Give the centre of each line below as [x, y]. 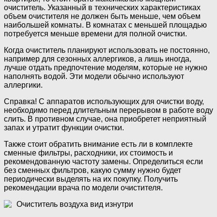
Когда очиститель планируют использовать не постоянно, [107, 50]
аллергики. [23, 85]
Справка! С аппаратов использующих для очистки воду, [104, 102]
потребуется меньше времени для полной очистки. [95, 34]
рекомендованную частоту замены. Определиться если [103, 162]
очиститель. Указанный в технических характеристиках [102, 8]
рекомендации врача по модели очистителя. [83, 188]
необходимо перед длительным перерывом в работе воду [108, 110]
